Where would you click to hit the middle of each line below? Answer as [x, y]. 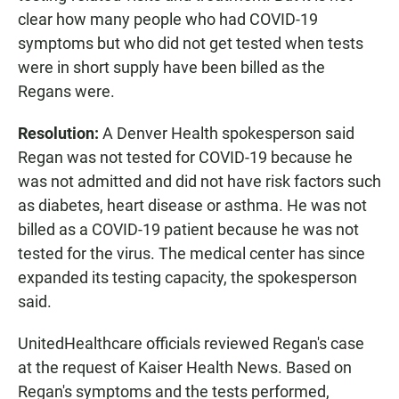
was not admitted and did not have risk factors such [199, 182]
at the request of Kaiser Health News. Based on [185, 368]
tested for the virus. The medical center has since [191, 254]
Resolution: [58, 134]
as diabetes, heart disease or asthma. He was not [192, 206]
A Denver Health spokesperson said [227, 134]
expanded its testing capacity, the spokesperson [187, 278]
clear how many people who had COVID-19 [168, 20]
